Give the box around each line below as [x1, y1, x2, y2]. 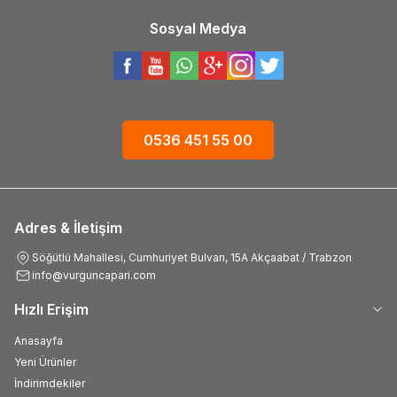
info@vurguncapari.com [32, 269, 156, 283]
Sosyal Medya [150, 19, 247, 37]
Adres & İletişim [14, 218, 122, 237]
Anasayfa [14, 333, 63, 347]
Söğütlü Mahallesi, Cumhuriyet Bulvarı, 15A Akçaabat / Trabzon [32, 250, 352, 264]
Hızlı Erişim [14, 300, 89, 318]
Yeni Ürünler [14, 354, 76, 369]
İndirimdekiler [14, 376, 85, 390]
